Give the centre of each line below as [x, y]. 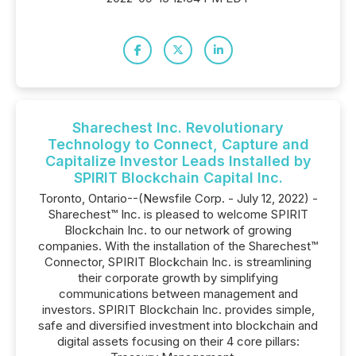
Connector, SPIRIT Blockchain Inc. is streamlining [178, 262]
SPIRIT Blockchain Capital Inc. [178, 178]
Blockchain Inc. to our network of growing [178, 230]
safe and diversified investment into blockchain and [178, 325]
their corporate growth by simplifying [178, 278]
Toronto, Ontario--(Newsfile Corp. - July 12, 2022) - [178, 198]
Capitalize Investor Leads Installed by [178, 161]
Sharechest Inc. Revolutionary [178, 128]
